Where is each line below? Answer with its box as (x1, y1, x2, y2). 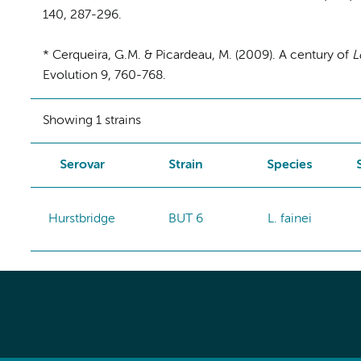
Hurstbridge (48, 212, 116, 226)
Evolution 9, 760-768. (42, 68, 166, 82)
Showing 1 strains (42, 114, 141, 127)
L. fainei (267, 212, 312, 226)
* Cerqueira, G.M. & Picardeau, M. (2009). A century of (42, 48, 352, 62)
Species (267, 158, 313, 172)
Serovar (59, 158, 105, 172)
